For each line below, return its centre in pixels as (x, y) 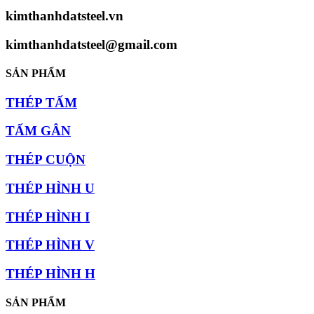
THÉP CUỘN (46, 160)
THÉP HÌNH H (50, 273)
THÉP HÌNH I (48, 217)
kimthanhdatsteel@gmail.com (91, 45)
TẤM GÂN (38, 131)
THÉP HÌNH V (50, 245)
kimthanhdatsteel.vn (64, 16)
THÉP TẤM (41, 102)
